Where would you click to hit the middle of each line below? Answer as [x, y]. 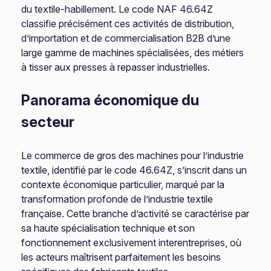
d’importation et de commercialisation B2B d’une [126, 38]
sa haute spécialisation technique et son [108, 228]
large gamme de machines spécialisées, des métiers [133, 53]
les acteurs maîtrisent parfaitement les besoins [121, 257]
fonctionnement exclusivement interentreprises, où [132, 243]
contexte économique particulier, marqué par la [123, 184]
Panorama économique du [110, 100]
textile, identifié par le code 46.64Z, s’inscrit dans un [134, 170]
